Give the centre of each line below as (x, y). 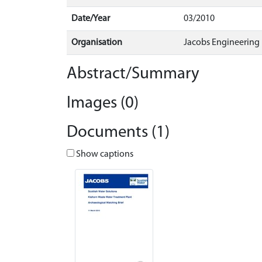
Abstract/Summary (133, 74)
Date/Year (91, 19)
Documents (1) (118, 132)
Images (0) (103, 103)
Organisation (97, 43)
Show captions (104, 154)
